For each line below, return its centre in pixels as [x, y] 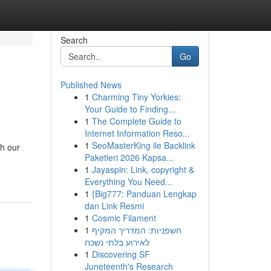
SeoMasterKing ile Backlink [143, 145]
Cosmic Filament [124, 218]
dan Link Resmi [114, 206]
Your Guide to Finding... [130, 109]
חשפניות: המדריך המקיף [136, 230]
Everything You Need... [128, 181]
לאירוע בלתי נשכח [117, 242]
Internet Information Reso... [137, 133]
